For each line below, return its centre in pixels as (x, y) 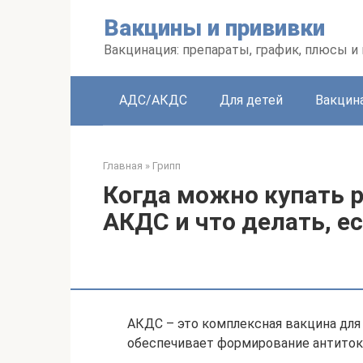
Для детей (251, 100)
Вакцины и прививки (214, 28)
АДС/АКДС (153, 100)
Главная (123, 166)
